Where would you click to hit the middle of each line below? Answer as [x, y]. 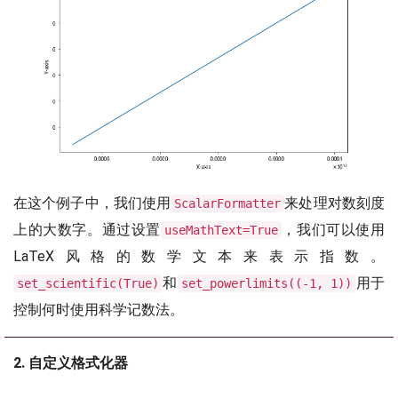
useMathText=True [221, 230]
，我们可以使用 [333, 229]
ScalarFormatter [228, 203]
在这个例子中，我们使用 [92, 203]
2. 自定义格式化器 [71, 362]
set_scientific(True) [88, 283]
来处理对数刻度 [335, 203]
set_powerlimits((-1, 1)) [267, 283]
